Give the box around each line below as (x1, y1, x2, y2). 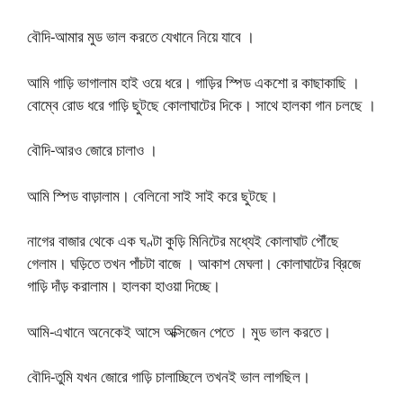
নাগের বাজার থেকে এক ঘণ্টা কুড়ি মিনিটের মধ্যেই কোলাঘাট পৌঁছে (27, 230, 339, 251)
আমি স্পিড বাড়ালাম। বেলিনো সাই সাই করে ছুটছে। (27, 184, 278, 206)
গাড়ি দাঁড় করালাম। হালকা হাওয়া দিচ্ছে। (27, 275, 220, 296)
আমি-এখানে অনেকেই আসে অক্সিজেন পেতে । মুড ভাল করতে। (27, 320, 331, 342)
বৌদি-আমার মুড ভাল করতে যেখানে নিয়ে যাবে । (27, 26, 255, 47)
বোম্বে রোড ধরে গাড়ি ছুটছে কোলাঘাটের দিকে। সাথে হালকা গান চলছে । (27, 94, 376, 115)
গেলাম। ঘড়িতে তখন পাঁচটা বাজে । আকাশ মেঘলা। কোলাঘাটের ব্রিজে (27, 253, 361, 273)
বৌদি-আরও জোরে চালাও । (27, 139, 157, 160)
